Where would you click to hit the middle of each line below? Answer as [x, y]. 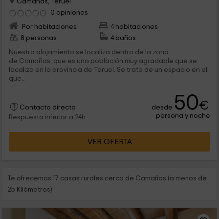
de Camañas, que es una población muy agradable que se [103, 61]
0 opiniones [69, 13]
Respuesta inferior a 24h [47, 117]
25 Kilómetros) [30, 189]
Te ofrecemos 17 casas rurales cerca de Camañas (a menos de [107, 178]
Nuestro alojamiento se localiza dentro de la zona [88, 52]
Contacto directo [47, 107]
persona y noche [183, 115]
